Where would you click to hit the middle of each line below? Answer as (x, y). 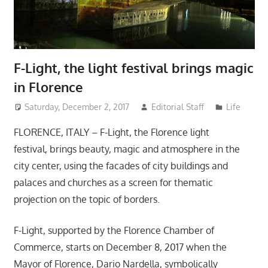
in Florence (48, 86)
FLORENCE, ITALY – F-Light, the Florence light (111, 133)
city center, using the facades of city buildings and (121, 166)
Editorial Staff (178, 107)
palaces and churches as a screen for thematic (113, 183)
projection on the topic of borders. (86, 200)
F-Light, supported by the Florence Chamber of (114, 231)
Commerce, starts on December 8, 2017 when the (120, 247)
